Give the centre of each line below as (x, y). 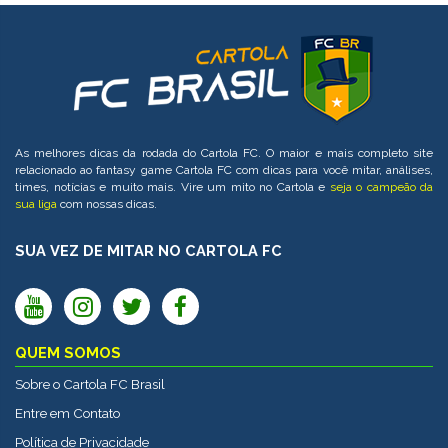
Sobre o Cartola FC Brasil (90, 384)
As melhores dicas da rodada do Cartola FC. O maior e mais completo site (224, 153)
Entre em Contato (67, 413)
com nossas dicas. (107, 204)
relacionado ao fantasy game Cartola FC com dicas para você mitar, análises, (224, 170)
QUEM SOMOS (68, 353)
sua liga (36, 204)
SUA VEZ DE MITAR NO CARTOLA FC (148, 251)
